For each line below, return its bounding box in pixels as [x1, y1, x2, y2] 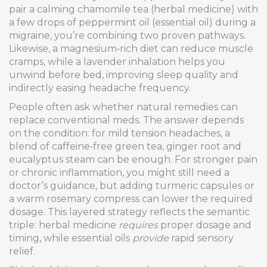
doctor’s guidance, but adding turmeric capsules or [9, 180, 254, 191]
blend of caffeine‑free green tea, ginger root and [9, 141, 241, 152]
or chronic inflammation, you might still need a [9, 167, 229, 178]
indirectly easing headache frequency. [9, 82, 191, 94]
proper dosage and [158, 219, 252, 231]
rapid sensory [169, 232, 234, 244]
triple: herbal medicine [9, 219, 119, 231]
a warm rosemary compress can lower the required [9, 193, 253, 204]
